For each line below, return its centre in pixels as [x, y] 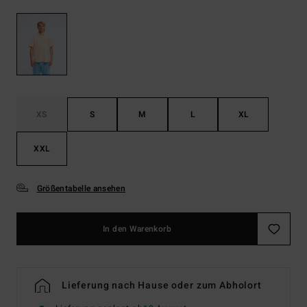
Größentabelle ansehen [81, 189]
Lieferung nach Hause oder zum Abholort [161, 286]
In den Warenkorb [137, 229]
